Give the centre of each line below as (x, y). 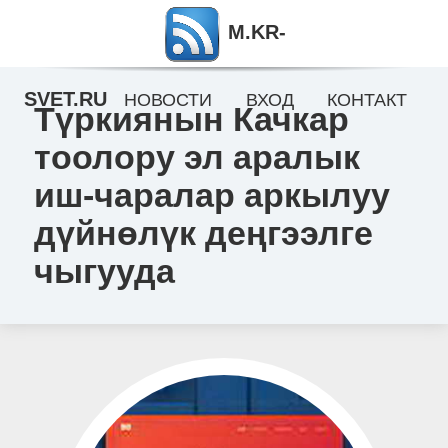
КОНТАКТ (367, 100)
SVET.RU (66, 99)
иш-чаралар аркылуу (211, 195)
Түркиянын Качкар (191, 119)
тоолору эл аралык (196, 157)
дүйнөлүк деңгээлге (203, 233)
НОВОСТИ (167, 100)
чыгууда (104, 271)
